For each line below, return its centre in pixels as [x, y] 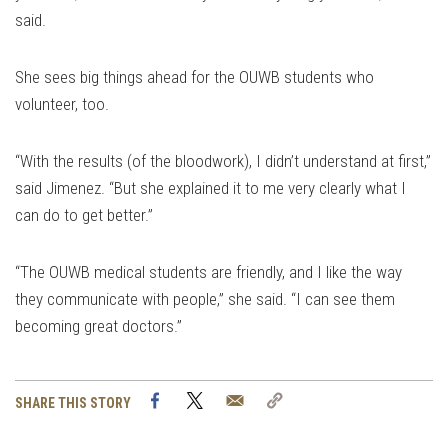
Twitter [236, 399]
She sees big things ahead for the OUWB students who [194, 77]
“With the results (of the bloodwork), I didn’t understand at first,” [223, 161]
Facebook [204, 399]
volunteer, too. [62, 104]
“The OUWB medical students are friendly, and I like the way [208, 272]
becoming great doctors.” [98, 326]
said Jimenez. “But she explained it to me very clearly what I [210, 188]
